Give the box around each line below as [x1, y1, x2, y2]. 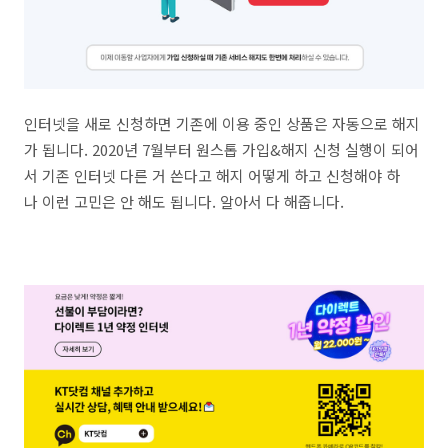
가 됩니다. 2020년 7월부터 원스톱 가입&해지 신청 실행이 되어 [24, 139, 419, 160]
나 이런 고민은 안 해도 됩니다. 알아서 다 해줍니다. [24, 191, 344, 212]
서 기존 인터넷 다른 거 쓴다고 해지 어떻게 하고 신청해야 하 [24, 165, 400, 186]
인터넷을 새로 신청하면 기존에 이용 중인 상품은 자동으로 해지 [24, 113, 420, 134]
